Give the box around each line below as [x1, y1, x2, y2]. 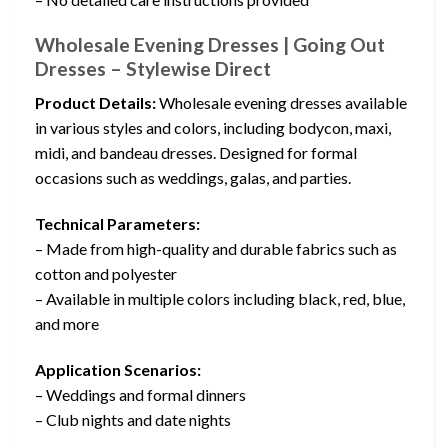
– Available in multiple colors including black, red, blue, [35, 288, 405, 308]
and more [35, 313, 99, 333]
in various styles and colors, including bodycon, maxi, [35, 118, 391, 138]
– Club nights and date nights [35, 409, 231, 429]
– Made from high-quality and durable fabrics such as [35, 238, 397, 258]
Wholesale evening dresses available [156, 93, 407, 113]
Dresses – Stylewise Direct [35, 56, 271, 80]
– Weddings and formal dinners [35, 384, 246, 404]
